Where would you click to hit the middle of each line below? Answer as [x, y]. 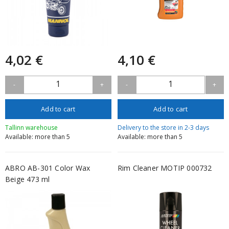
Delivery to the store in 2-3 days [163, 128]
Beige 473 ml [28, 179]
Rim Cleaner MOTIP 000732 [165, 168]
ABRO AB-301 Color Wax [48, 168]
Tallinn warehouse [31, 128]
